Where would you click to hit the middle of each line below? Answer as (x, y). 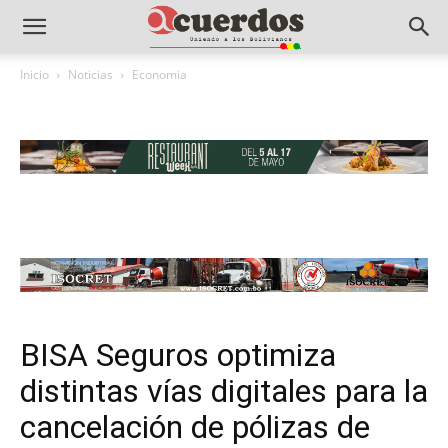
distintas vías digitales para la (224, 391)
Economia (159, 74)
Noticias (90, 74)
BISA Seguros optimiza (178, 355)
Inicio (34, 74)
